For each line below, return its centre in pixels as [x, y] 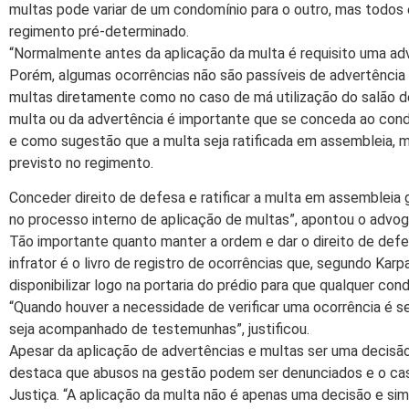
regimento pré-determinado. [99, 31]
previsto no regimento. [81, 163]
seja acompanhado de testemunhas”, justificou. [159, 330]
